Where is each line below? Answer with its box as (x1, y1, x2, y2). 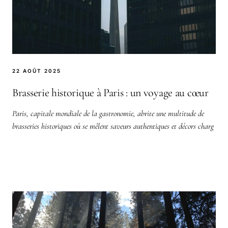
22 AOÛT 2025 (12, 67, 61, 74)
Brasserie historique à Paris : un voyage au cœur (12, 85, 209, 99)
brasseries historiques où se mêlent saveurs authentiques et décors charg (12, 121, 214, 131)
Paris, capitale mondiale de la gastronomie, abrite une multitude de (12, 108, 204, 119)
